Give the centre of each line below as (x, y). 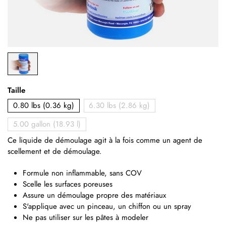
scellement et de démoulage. (55, 152)
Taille (16, 90)
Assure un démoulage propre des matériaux (94, 195)
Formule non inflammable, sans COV (82, 173)
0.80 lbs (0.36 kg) (43, 106)
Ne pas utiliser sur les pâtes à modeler (86, 218)
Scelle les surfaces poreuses (68, 184)
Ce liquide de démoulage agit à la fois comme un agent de (105, 140)
